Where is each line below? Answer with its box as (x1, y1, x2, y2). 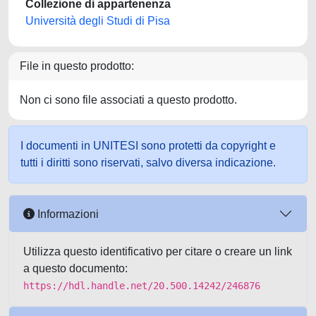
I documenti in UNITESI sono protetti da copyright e (20, 140, 276, 152)
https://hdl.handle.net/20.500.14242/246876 (23, 280, 260, 291)
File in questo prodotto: (20, 60, 134, 72)
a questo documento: (23, 262, 128, 274)
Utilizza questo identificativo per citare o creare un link (23, 245, 292, 257)
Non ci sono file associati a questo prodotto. (20, 94, 237, 106)
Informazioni (35, 207, 99, 220)
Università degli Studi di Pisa (25, 15, 170, 27)
